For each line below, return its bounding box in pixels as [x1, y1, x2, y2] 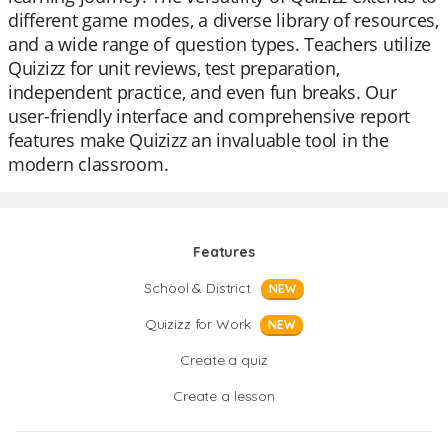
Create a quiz [180, 351, 268, 369]
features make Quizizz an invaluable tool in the [8, 128, 389, 152]
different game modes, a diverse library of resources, [8, 8, 439, 32]
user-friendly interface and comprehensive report [8, 104, 411, 128]
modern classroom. [8, 152, 169, 176]
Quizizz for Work [144, 315, 251, 333]
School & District [144, 279, 251, 297]
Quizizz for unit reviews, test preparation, [8, 56, 340, 80]
